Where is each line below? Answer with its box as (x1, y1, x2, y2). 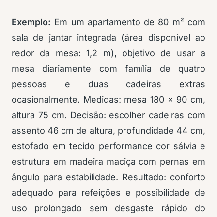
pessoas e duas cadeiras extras (12, 79, 205, 89)
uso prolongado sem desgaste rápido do (12, 203, 205, 213)
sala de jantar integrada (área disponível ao (12, 32, 205, 43)
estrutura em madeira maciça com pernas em (12, 156, 205, 167)
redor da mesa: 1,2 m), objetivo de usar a (12, 48, 205, 58)
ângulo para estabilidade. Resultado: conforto (12, 172, 205, 182)
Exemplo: (12, 17, 51, 27)
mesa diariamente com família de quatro (12, 63, 205, 74)
